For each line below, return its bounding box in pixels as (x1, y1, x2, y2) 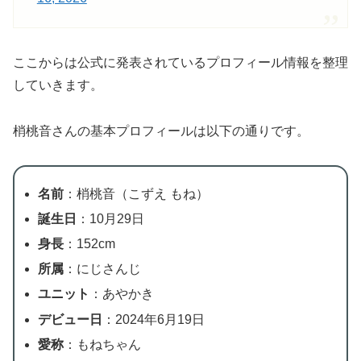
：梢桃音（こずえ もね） (64, 186, 210, 201)
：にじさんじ (64, 262, 142, 276)
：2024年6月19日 (102, 312, 205, 326)
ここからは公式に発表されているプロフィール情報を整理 (13, 55, 348, 69)
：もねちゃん (64, 337, 142, 351)
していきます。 (13, 77, 103, 92)
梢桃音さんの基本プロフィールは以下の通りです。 (13, 123, 309, 138)
